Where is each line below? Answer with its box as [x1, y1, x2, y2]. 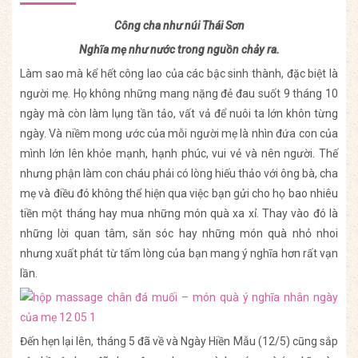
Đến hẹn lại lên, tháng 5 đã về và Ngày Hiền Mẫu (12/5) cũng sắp [20, 335, 338, 348]
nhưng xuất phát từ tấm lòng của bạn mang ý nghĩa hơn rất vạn [20, 247, 338, 261]
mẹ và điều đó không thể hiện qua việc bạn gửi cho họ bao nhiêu [20, 187, 338, 201]
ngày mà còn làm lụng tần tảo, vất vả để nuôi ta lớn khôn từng [20, 107, 338, 121]
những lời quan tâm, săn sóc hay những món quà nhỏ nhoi [20, 227, 338, 241]
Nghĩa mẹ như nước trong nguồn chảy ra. [78, 43, 280, 57]
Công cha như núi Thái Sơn [113, 19, 245, 33]
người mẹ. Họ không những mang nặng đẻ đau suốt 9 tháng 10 [20, 87, 338, 101]
